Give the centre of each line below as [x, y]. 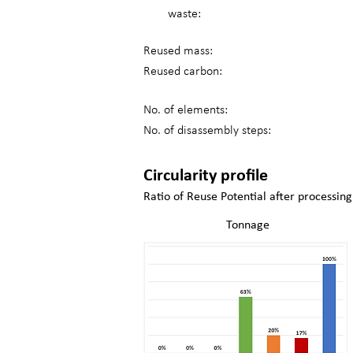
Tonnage [248, 225]
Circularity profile [206, 176]
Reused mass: [178, 51]
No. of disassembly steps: [207, 131]
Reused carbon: [183, 72]
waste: [184, 14]
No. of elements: [186, 110]
